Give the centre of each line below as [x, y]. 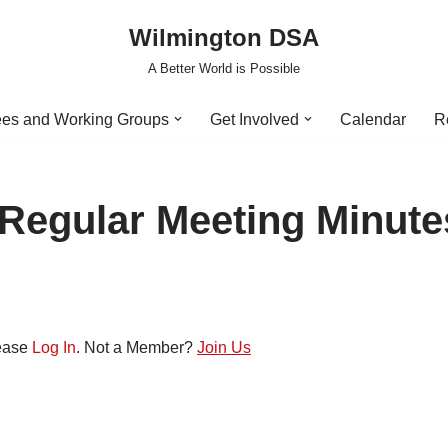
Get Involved [254, 119]
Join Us [224, 347]
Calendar [372, 119]
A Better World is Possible [224, 68]
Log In [54, 347]
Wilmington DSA [224, 37]
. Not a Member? [136, 347]
